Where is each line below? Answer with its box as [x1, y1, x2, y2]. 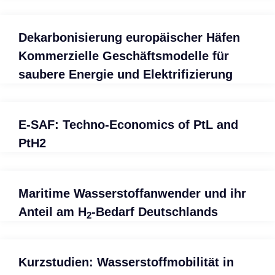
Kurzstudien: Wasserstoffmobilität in [18, 255, 234, 269]
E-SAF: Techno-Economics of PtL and [18, 118, 238, 131]
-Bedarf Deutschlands [91, 205, 218, 219]
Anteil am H [18, 205, 87, 219]
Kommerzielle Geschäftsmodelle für [18, 49, 229, 63]
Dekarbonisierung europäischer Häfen [18, 31, 240, 44]
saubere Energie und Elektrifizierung [18, 68, 233, 81]
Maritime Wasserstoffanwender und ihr [18, 187, 246, 200]
